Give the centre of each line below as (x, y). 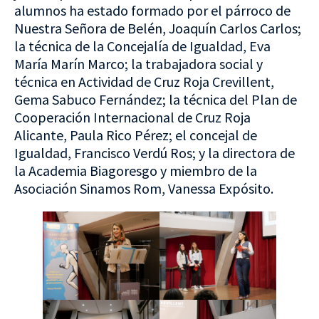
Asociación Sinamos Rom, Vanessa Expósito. (144, 189)
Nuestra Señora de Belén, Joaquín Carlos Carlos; (158, 28)
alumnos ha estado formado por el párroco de (152, 11)
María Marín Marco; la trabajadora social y (138, 64)
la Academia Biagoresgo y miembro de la (136, 171)
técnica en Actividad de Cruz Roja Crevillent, (144, 82)
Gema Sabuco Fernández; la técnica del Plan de (156, 100)
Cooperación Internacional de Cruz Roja (132, 117)
